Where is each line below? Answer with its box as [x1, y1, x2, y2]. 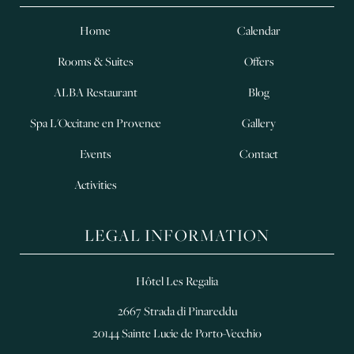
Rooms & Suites [57, 54, 134, 70]
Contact [239, 146, 278, 162]
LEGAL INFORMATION [84, 224, 270, 246]
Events [79, 146, 111, 162]
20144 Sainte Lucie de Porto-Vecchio [92, 325, 262, 341]
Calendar [237, 23, 281, 39]
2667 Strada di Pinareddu [117, 303, 237, 318]
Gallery [242, 115, 276, 131]
